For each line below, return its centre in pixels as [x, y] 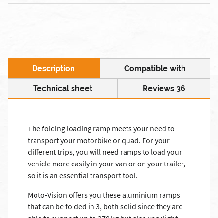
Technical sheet [63, 88]
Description [54, 68]
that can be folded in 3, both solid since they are [105, 206]
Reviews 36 [164, 88]
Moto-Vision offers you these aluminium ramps [104, 195]
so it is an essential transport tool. [83, 175]
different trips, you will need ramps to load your [105, 152]
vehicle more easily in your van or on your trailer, [107, 163]
